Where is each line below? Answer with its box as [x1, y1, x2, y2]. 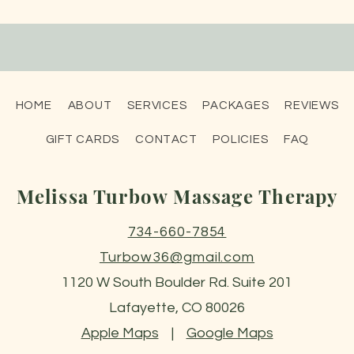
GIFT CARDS [45, 133, 119, 145]
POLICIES [213, 133, 269, 145]
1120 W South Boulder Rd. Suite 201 [62, 274, 292, 290]
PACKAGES [202, 99, 269, 111]
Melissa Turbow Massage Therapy [16, 183, 338, 209]
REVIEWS [284, 99, 339, 111]
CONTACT [135, 133, 198, 145]
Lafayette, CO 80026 [109, 299, 245, 315]
